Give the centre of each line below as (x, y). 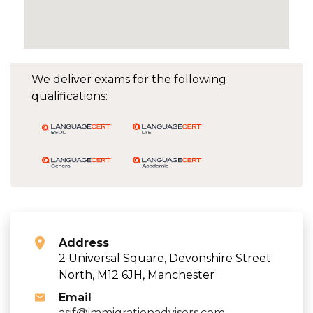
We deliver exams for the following (129, 79)
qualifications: (70, 96)
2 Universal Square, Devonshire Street (165, 258)
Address (84, 242)
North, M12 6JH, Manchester (137, 275)
